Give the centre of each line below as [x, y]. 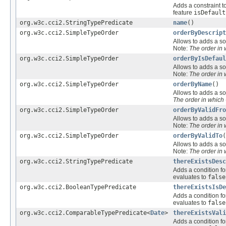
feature [183, 12]
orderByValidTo [198, 135]
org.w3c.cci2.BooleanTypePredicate [78, 187]
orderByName [192, 84]
